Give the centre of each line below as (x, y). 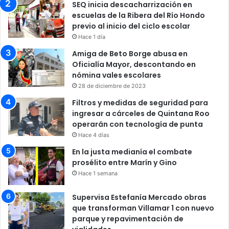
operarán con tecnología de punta (138, 124)
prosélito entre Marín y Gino (124, 162)
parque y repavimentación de (128, 219)
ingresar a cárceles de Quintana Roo (141, 113)
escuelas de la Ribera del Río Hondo (139, 15)
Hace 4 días (94, 135)
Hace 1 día (92, 37)
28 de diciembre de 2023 (112, 86)
